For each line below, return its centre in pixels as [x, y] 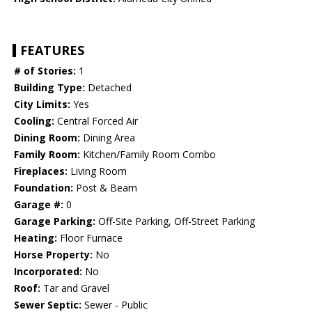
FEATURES [52, 50]
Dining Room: [47, 138]
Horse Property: [53, 255]
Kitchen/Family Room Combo [148, 155]
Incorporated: [48, 272]
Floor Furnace [90, 238]
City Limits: [42, 104]
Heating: [36, 238]
